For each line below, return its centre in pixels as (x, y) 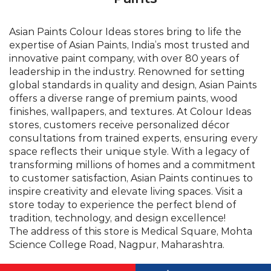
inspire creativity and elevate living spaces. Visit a (126, 91)
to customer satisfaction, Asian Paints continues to (131, 78)
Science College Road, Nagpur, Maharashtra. (117, 145)
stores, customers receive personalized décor (119, 25)
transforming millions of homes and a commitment (132, 65)
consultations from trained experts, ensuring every (133, 38)
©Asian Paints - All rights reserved (135, 196)
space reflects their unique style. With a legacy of (129, 51)
